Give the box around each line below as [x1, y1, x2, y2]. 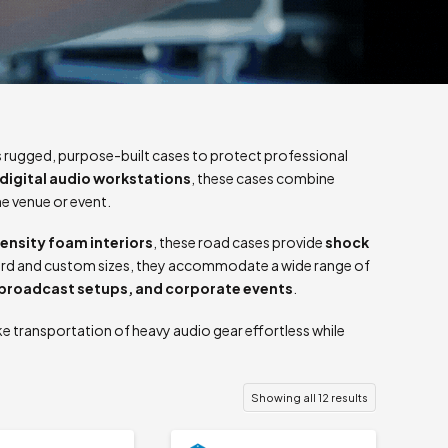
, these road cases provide [152, 233, 325, 252]
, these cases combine [190, 168, 335, 187]
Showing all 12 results [251, 390, 368, 404]
